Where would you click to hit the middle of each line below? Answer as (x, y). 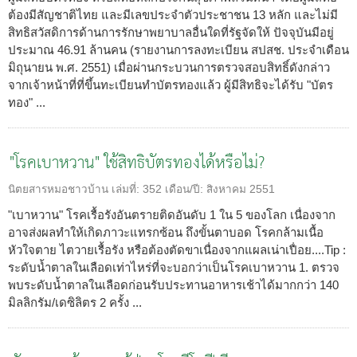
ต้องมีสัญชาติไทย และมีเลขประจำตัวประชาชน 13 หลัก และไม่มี (173, 14)
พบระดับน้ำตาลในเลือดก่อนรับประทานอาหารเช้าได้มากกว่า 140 (173, 284)
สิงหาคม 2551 (241, 189)
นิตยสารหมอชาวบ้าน (58, 189)
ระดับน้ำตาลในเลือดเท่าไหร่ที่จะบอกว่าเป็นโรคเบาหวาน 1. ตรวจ (174, 267)
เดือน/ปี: (186, 189)
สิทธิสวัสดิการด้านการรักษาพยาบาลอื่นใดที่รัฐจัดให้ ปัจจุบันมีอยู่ (171, 32)
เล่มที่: (127, 189)
